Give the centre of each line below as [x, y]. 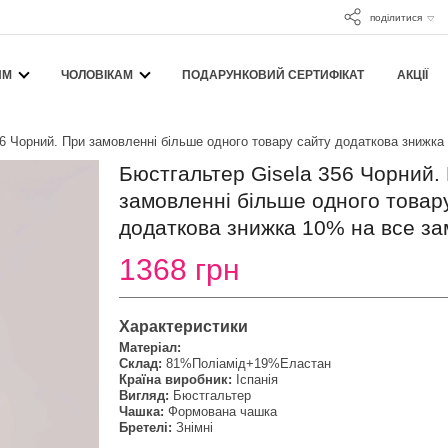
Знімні [194, 427]
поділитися [396, 17]
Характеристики [183, 326]
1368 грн [179, 269]
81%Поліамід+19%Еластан [248, 363]
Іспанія [257, 379]
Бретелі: [145, 427]
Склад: [140, 363]
